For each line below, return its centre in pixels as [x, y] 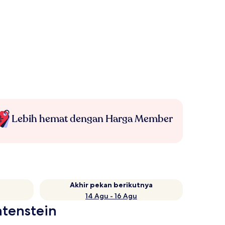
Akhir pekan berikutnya [111, 185]
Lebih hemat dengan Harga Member [92, 119]
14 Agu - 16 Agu [111, 196]
